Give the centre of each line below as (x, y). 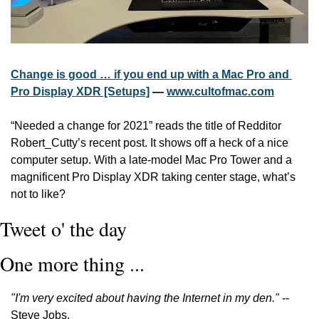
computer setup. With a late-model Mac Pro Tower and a (151, 160)
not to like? (40, 194)
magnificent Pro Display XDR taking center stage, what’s (153, 177)
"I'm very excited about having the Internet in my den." (146, 298)
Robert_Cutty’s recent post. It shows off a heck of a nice (150, 143)
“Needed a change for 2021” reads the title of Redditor (146, 126)
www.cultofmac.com (220, 91)
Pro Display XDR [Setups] (80, 91)
